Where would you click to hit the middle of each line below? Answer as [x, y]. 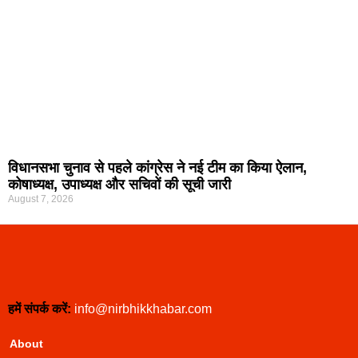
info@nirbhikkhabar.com [143, 308]
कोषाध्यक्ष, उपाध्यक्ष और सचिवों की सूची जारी [119, 184]
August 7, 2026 [41, 199]
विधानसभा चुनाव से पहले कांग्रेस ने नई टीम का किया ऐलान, [157, 167]
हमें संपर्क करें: [40, 308]
